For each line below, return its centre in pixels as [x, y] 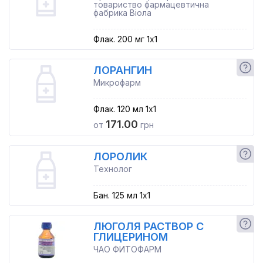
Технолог [112, 169]
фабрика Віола [122, 13]
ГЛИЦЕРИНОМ [130, 237]
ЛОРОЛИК [120, 156]
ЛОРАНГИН [122, 70]
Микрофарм [117, 82]
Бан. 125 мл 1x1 [122, 195]
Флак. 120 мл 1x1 [124, 109]
